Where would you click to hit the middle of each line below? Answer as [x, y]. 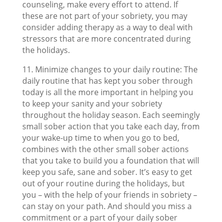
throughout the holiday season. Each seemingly [111, 115]
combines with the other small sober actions [105, 149]
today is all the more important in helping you [108, 92]
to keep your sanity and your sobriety [92, 104]
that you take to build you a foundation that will [111, 161]
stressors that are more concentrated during [106, 39]
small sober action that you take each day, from [111, 126]
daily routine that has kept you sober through [107, 81]
